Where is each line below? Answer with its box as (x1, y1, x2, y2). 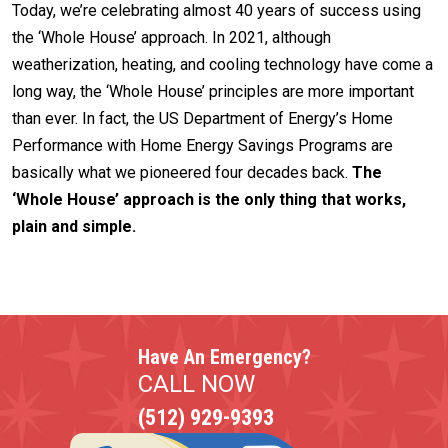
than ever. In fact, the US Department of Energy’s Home (12, 109, 393, 128)
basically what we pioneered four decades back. (12, 163, 352, 182)
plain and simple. (12, 217, 136, 236)
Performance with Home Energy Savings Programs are (12, 136, 393, 155)
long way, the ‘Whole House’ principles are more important (12, 82, 414, 101)
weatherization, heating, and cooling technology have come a (12, 55, 433, 74)
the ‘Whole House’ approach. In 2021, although (12, 28, 331, 47)
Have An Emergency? (137, 345, 311, 369)
